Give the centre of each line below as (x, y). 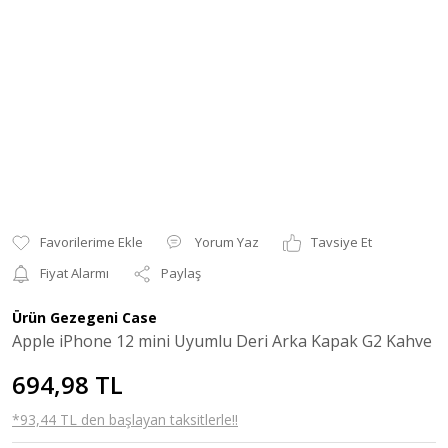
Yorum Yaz (227, 242)
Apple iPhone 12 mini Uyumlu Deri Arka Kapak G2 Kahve (222, 341)
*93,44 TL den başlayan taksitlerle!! (125, 419)
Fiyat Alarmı (74, 273)
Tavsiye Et (341, 242)
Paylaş (181, 273)
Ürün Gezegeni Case (84, 317)
